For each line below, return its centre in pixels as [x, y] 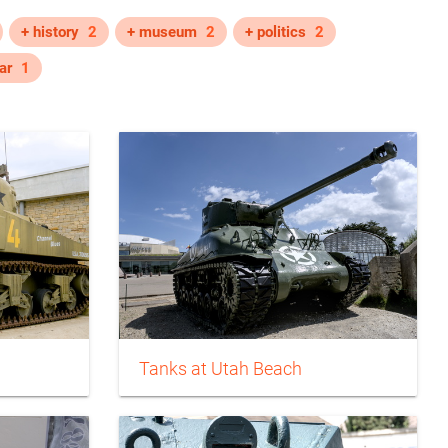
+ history [50, 32]
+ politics [275, 32]
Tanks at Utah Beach [220, 368]
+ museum [162, 32]
